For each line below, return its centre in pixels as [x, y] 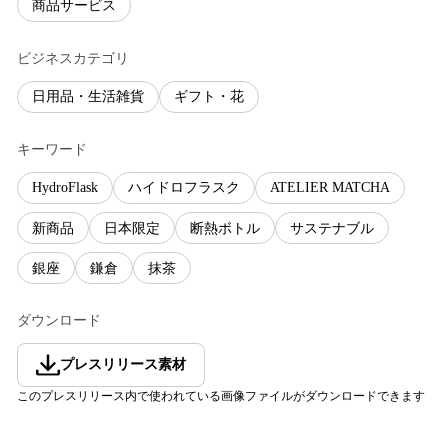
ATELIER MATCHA [330, 188]
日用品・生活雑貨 [88, 97]
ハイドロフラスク [184, 188]
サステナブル [332, 228]
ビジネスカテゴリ [73, 58]
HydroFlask [65, 188]
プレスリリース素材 [123, 365]
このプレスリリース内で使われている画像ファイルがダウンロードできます [221, 396]
